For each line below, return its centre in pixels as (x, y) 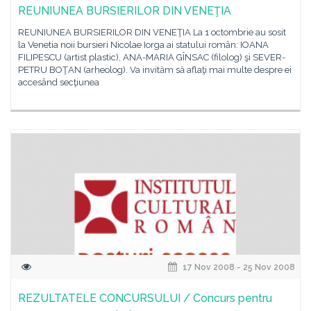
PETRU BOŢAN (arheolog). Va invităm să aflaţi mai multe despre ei (155, 70)
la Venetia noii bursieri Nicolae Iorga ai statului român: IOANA (143, 45)
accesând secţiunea (59, 82)
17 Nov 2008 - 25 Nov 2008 (238, 267)
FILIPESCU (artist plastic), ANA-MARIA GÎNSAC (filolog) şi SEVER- (152, 57)
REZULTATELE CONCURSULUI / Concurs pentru (145, 298)
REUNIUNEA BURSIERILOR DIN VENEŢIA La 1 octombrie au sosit (152, 32)
